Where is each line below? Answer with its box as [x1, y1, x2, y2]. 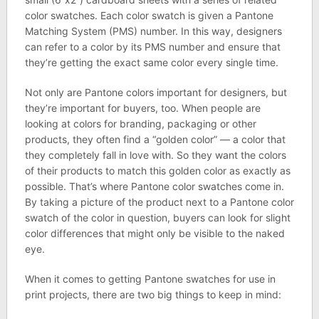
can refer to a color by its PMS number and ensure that [24, 41, 281, 53]
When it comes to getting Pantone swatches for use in [24, 273, 276, 285]
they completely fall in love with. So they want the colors [24, 149, 286, 161]
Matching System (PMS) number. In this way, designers [24, 25, 282, 37]
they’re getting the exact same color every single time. [24, 56, 278, 68]
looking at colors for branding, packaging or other [24, 117, 256, 130]
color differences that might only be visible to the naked [24, 227, 285, 239]
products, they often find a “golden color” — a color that [24, 133, 286, 145]
